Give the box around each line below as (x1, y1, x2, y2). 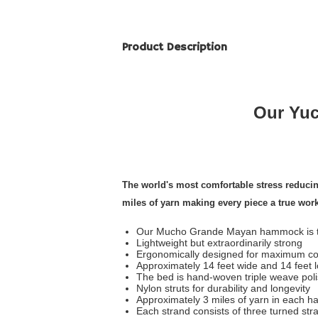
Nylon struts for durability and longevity (136, 283, 310, 295)
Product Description (122, 40, 227, 55)
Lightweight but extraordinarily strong (136, 237, 302, 249)
